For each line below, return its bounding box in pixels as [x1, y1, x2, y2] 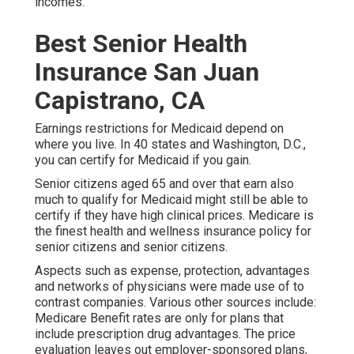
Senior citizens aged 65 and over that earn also [35, 176, 294, 192]
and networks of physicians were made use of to [35, 279, 304, 295]
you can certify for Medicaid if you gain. [35, 153, 251, 168]
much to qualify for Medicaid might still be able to [35, 192, 308, 208]
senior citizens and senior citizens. [35, 239, 228, 255]
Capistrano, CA [35, 85, 205, 116]
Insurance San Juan [35, 57, 259, 88]
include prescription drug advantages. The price [35, 326, 296, 342]
